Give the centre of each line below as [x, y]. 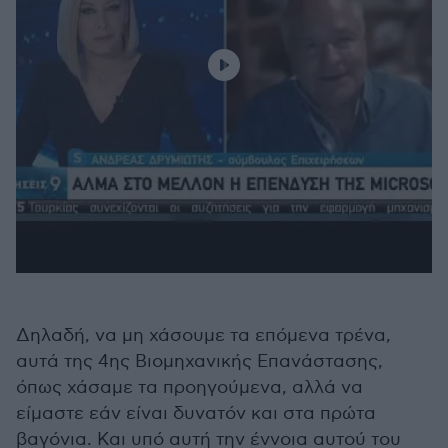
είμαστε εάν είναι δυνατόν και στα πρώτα [196, 414]
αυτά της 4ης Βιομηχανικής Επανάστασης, [199, 362]
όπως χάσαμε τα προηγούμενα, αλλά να [189, 388]
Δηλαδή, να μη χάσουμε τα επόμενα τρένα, [203, 336]
